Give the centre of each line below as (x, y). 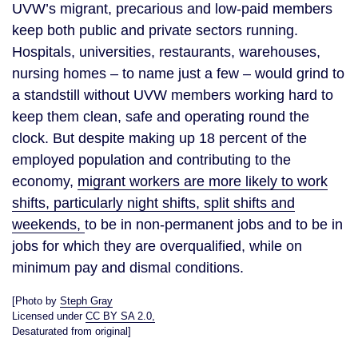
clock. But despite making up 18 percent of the (159, 138)
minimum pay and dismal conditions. (130, 268)
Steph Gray (86, 301)
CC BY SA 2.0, (120, 316)
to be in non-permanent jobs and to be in (214, 225)
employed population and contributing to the (151, 160)
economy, (45, 181)
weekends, (48, 225)
